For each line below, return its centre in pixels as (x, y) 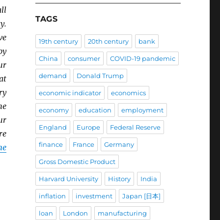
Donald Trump (100, 76)
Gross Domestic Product (77, 162)
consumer (84, 59)
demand (53, 76)
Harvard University (68, 179)
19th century (58, 41)
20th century (108, 41)
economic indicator (70, 93)
